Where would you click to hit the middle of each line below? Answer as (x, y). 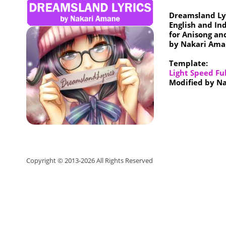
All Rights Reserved (125, 160)
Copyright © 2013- (53, 160)
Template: (188, 63)
